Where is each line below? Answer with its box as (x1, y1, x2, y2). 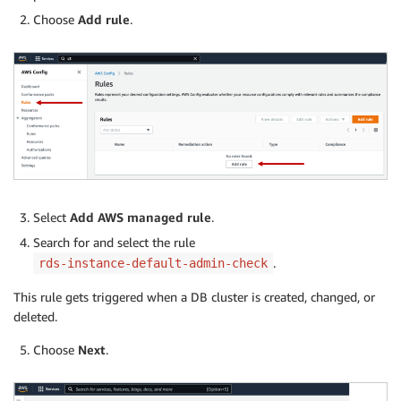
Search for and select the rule (33, 235, 195, 251)
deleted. (13, 309, 57, 325)
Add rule (78, 12, 130, 28)
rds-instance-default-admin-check (38, 256, 268, 271)
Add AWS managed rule (70, 209, 211, 226)
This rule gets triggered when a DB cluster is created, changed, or (13, 289, 375, 305)
